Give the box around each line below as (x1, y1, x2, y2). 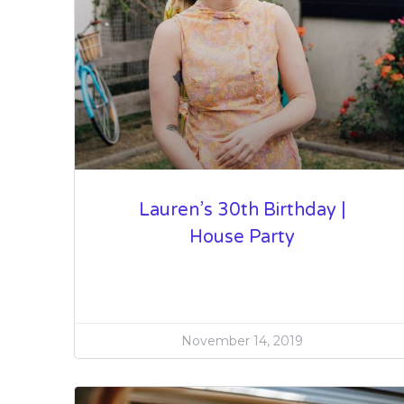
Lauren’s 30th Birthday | (138, 199, 346, 222)
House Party (189, 226, 296, 249)
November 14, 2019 (181, 333, 304, 350)
